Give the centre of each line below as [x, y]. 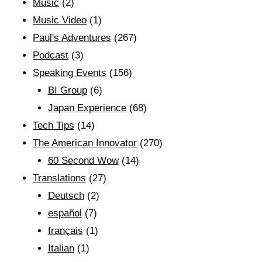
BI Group [67, 90]
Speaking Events [70, 73]
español [65, 213]
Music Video [60, 20]
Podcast [51, 55]
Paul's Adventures [72, 38]
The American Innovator [85, 143]
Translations [59, 178]
